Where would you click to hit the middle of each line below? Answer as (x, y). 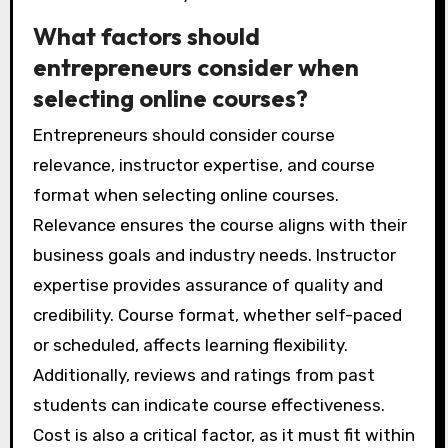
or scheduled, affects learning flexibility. (190, 344)
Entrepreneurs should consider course (183, 134)
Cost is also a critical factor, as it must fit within (223, 434)
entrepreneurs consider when (195, 66)
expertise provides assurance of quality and (207, 284)
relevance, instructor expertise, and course (203, 164)
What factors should (146, 35)
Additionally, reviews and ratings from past (203, 374)
